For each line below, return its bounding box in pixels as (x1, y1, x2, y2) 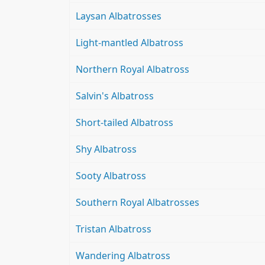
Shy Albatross (76, 143, 137, 156)
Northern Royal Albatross (76, 63, 189, 76)
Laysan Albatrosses (76, 9, 161, 23)
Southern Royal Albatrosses (76, 196, 199, 209)
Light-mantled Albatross (76, 36, 183, 50)
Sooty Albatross (76, 169, 146, 183)
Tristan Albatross (76, 222, 151, 236)
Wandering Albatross (76, 249, 170, 263)
